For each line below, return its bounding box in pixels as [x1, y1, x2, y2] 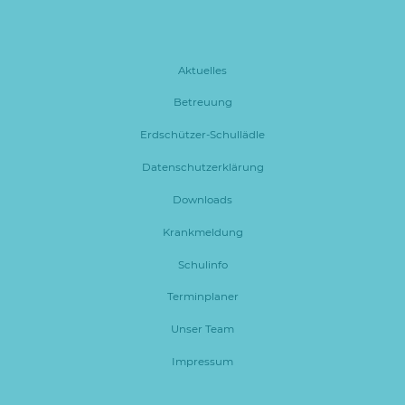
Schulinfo [177, 258, 228, 271]
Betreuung [173, 96, 232, 109]
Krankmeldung [162, 225, 243, 239]
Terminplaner [166, 290, 239, 304]
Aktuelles [178, 63, 227, 77]
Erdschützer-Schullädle [140, 128, 265, 142]
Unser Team [171, 323, 234, 336]
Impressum [172, 355, 233, 369]
